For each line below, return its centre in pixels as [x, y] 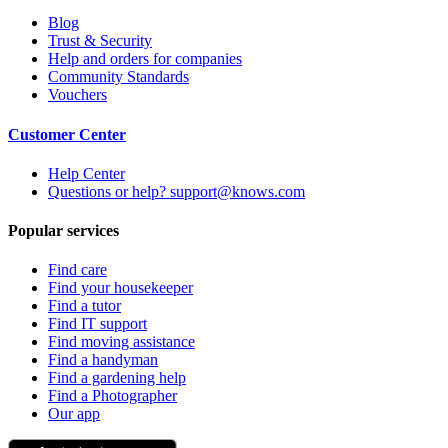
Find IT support [97, 324]
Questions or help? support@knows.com [176, 191]
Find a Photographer [112, 396]
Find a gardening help [117, 378]
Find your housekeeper [120, 288]
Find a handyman [103, 360]
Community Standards [118, 77]
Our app [74, 414]
